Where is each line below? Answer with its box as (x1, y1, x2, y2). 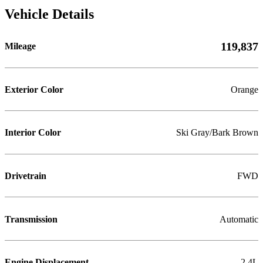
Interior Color (5, 127, 61, 139)
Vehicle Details (5, 5, 94, 22)
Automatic (220, 214, 258, 225)
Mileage (5, 41, 36, 52)
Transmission (5, 214, 58, 225)
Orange (231, 84, 258, 95)
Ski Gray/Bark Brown (176, 127, 258, 139)
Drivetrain (5, 170, 46, 181)
